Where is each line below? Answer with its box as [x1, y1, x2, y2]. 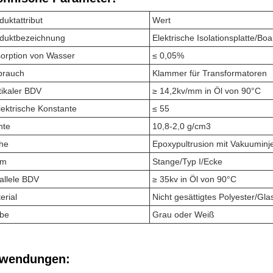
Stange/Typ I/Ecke [152, 157, 222, 167]
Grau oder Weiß [152, 210, 214, 220]
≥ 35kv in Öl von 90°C [152, 174, 236, 185]
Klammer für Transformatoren [152, 68, 267, 79]
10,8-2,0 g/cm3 [152, 121, 211, 132]
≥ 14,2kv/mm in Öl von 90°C [152, 86, 261, 96]
